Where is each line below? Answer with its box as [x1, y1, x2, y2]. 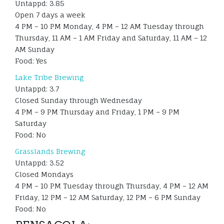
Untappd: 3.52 [15, 158, 64, 167]
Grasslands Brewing [15, 147, 85, 156]
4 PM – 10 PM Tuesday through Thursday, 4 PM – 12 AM [15, 181, 208, 190]
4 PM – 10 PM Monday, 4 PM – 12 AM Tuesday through [15, 22, 204, 31]
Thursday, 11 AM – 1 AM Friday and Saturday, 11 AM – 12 [15, 33, 207, 42]
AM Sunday [15, 45, 54, 54]
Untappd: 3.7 [15, 84, 59, 93]
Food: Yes [15, 56, 47, 65]
